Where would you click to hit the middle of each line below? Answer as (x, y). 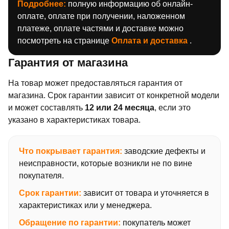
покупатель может (156, 222)
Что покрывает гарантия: (71, 151)
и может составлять (47, 107)
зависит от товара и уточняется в (145, 193)
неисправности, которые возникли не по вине (106, 163)
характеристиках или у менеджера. (85, 205)
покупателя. (41, 175)
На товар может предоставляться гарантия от (95, 83)
